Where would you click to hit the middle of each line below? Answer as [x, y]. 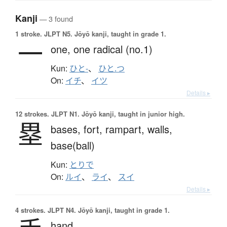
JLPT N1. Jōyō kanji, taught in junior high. [117, 114]
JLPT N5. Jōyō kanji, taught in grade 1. [104, 34]
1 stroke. [29, 34]
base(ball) [73, 145]
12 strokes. [32, 114]
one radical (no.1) [113, 49]
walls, [160, 129]
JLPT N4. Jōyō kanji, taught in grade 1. [108, 210]
